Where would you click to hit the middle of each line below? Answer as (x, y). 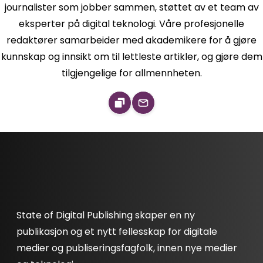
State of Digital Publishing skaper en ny (106, 215)
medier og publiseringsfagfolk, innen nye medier (127, 248)
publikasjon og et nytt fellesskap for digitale (117, 232)
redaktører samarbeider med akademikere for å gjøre (131, 40)
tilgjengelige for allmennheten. (131, 73)
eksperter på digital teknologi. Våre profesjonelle (131, 24)
